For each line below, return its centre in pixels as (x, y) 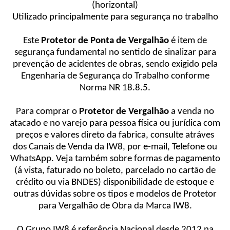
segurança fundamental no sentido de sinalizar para (115, 53)
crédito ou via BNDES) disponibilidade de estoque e (115, 183)
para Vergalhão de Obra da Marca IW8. (115, 206)
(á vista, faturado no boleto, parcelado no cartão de (115, 171)
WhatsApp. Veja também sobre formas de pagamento (115, 159)
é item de (188, 41)
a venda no (191, 112)
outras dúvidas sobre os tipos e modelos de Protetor (115, 195)
